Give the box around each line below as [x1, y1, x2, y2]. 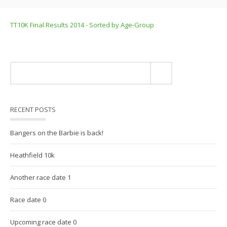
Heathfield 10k [10, 150, 55, 160]
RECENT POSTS [10, 105, 56, 114]
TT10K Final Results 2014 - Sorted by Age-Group [10, 20, 154, 29]
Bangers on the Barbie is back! [10, 128, 103, 137]
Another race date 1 [10, 173, 71, 182]
